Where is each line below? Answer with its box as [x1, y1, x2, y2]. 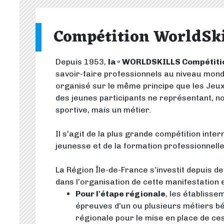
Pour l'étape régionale [75, 189, 165, 198]
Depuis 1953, [55, 57, 108, 66]
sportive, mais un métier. [55, 105, 151, 114]
